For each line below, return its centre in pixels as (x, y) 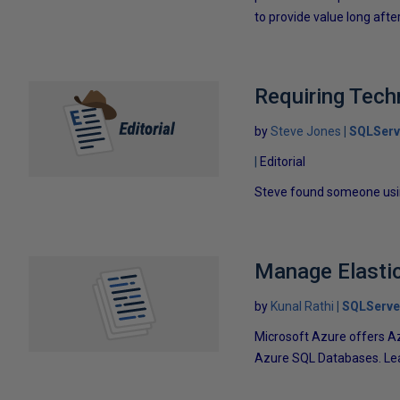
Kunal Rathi (303, 306)
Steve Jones (306, 131)
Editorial (283, 162)
